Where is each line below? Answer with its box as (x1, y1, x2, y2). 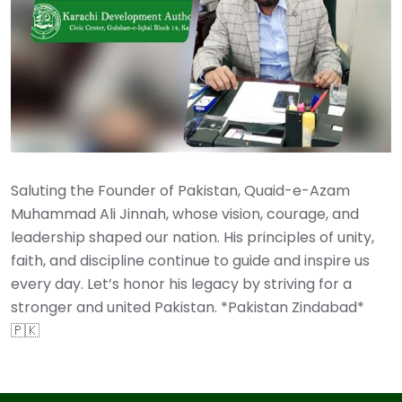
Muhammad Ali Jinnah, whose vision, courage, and (11, 204, 359, 225)
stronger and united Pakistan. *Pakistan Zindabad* (11, 297, 364, 319)
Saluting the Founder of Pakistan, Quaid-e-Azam (11, 180, 350, 202)
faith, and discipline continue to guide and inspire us (11, 250, 370, 272)
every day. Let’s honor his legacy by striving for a (11, 274, 352, 295)
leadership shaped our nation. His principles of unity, (11, 227, 374, 249)
